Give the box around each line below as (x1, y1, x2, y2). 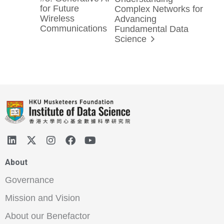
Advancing (114, 13, 157, 24)
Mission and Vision (5, 193, 80, 203)
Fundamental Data (114, 23, 189, 34)
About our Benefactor (5, 211, 90, 221)
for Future (40, 3, 79, 13)
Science (114, 33, 149, 44)
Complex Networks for (114, 3, 203, 14)
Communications (40, 23, 107, 33)
